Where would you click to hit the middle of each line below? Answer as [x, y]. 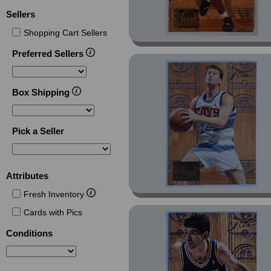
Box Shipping [42, 92]
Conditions [30, 233]
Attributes [28, 176]
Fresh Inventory [55, 194]
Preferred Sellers [49, 54]
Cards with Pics [53, 212]
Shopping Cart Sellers [65, 33]
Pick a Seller [38, 131]
